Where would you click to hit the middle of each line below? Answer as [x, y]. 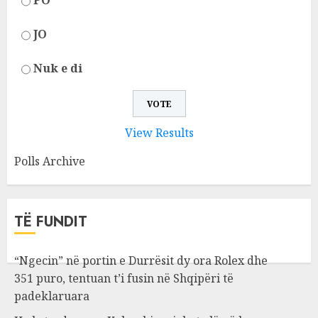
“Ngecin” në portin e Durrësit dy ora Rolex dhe [141, 261]
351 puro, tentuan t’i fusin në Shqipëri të [124, 278]
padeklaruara [52, 296]
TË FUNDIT [51, 222]
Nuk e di [58, 68]
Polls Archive [50, 161]
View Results [159, 133]
